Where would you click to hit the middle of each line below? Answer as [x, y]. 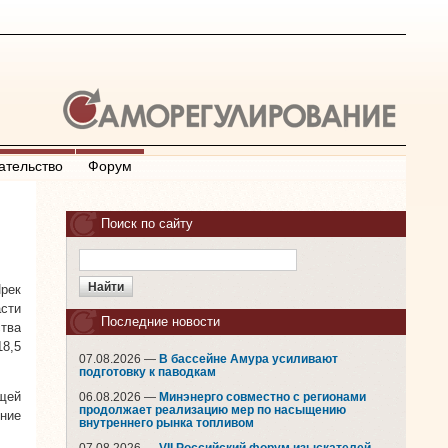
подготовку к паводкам [147, 372]
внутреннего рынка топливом [166, 423]
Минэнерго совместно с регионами [262, 397]
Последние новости [160, 321]
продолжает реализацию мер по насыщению [212, 410]
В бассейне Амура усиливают [248, 359]
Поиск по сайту [147, 223]
